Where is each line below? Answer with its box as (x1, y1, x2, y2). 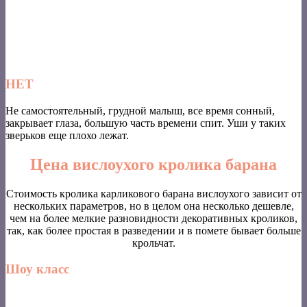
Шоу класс (5, 262, 69, 277)
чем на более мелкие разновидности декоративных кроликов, (10, 212, 297, 224)
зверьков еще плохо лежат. (5, 129, 129, 141)
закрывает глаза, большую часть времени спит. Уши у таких (5, 116, 286, 129)
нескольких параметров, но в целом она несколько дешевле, (13, 199, 294, 212)
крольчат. (132, 236, 175, 249)
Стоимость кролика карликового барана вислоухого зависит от (5, 187, 302, 199)
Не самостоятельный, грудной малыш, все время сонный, (5, 104, 275, 116)
